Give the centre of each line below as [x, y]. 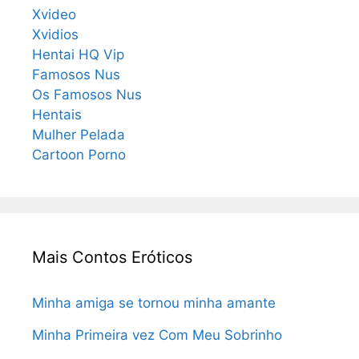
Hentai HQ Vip [78, 54]
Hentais [57, 114]
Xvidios [55, 34]
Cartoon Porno [79, 154]
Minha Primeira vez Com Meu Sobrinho [157, 335]
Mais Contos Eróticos [112, 257]
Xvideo [54, 14]
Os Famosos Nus [87, 94]
